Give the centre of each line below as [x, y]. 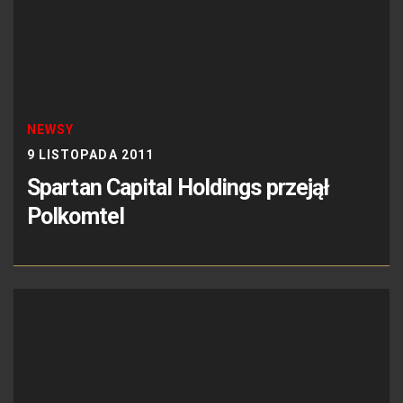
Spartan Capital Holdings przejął [179, 187]
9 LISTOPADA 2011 [90, 154]
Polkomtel [76, 216]
